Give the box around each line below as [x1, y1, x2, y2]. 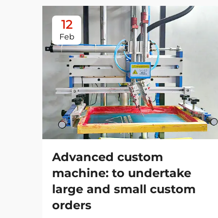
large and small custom [52, 182, 196, 196]
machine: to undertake [52, 165, 191, 180]
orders [52, 198, 91, 212]
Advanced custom [52, 149, 163, 164]
